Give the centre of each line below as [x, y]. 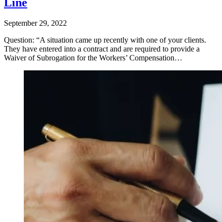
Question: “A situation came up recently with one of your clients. [105, 40]
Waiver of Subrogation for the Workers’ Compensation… [93, 58]
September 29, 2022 [35, 23]
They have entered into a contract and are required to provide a [102, 49]
